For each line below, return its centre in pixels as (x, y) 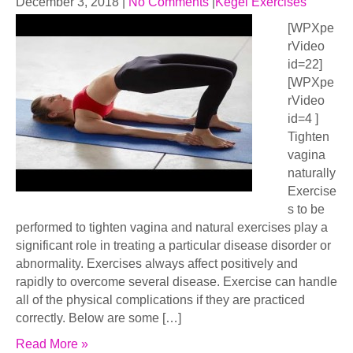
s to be (306, 209)
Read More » (52, 344)
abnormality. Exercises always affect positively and (157, 264)
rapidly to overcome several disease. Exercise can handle (176, 282)
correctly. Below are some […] (98, 318)
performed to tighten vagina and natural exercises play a (172, 227)
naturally (312, 173)
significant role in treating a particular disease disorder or (173, 245)
